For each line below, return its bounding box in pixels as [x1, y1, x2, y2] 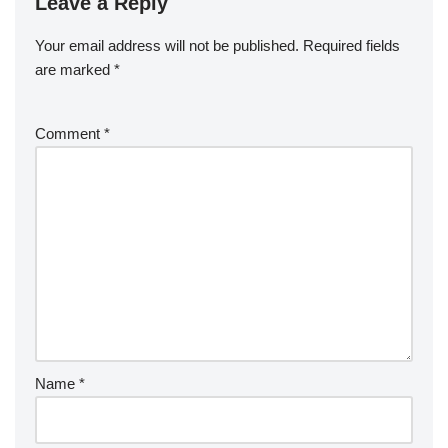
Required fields [303, 37, 400, 54]
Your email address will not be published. [35, 37, 299, 54]
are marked [35, 61, 114, 78]
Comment [35, 125, 104, 142]
